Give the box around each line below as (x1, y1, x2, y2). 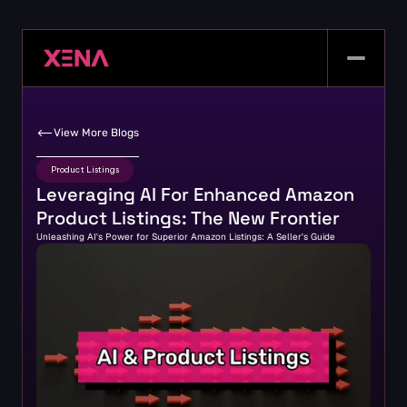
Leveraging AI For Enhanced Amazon (36, 183, 354, 206)
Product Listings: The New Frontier (36, 206, 340, 230)
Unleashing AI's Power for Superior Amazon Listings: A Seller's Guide (36, 231, 335, 243)
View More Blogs (54, 126, 139, 139)
